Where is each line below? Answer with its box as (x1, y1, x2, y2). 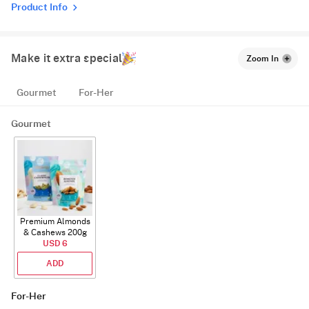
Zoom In (246, 54, 279, 63)
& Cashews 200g (23, 228, 87, 237)
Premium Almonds (19, 217, 90, 226)
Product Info (11, 3, 68, 13)
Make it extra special (11, 53, 123, 65)
